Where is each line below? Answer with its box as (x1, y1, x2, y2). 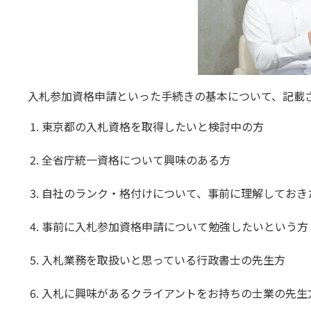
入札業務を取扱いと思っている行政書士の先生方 (42, 251, 285, 268)
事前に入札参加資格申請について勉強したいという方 (42, 218, 308, 235)
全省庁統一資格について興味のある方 (42, 151, 230, 168)
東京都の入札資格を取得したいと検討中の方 (42, 118, 264, 135)
